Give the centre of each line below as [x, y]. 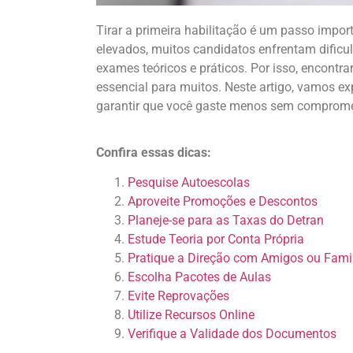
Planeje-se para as [180, 220]
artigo [275, 87]
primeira [158, 31]
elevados [121, 50]
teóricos [165, 69]
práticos [222, 69]
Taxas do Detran [278, 220]
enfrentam [287, 50]
